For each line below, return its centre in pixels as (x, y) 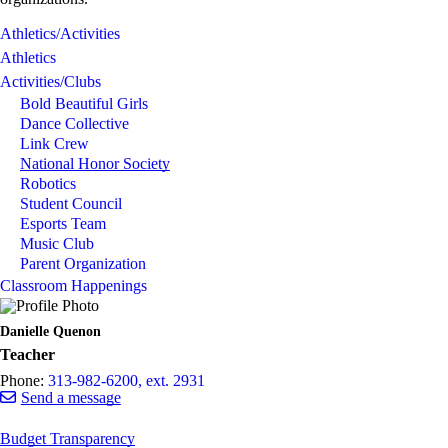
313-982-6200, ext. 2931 (126, 380)
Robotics (48, 183)
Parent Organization (83, 263)
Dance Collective (74, 123)
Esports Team (63, 223)
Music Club (57, 243)
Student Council (71, 203)
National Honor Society (95, 163)
